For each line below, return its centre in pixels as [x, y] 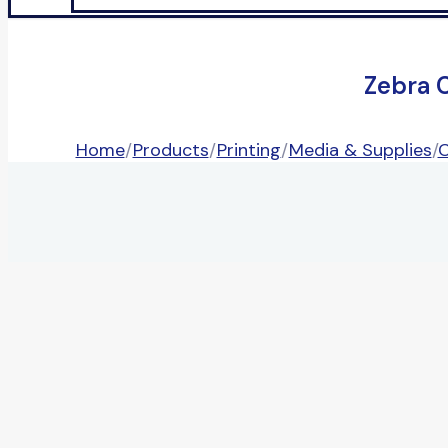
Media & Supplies [360, 150]
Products [170, 150]
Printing [248, 150]
